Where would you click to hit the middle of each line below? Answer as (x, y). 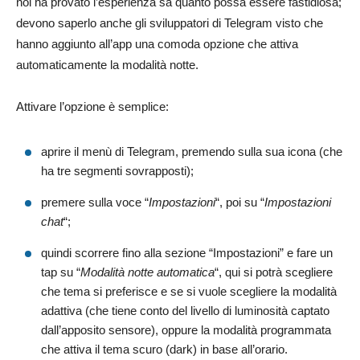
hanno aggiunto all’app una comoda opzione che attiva (157, 43)
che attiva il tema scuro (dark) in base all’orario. (164, 349)
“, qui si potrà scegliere (274, 272)
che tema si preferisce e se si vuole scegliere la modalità (189, 291)
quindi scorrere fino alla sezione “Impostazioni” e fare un (187, 252)
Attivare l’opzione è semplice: (92, 106)
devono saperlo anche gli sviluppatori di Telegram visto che (170, 22)
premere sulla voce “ (95, 202)
